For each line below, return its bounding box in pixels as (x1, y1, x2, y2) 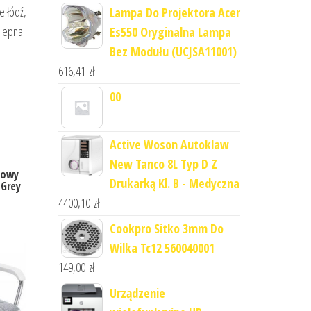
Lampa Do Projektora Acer (109, 4, 240, 21)
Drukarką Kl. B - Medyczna (109, 175, 239, 192)
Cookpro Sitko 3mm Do (109, 220, 224, 237)
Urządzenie (109, 285, 165, 301)
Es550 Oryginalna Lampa (109, 24, 231, 40)
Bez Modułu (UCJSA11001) (109, 43, 237, 60)
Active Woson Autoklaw (109, 136, 229, 153)
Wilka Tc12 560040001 (109, 239, 215, 256)
